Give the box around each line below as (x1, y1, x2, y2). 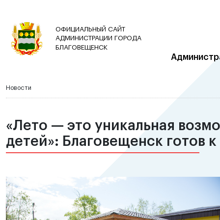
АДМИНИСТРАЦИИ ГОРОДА (55, 35, 141, 41)
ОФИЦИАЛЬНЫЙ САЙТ (55, 26, 125, 32)
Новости (6, 85, 31, 91)
